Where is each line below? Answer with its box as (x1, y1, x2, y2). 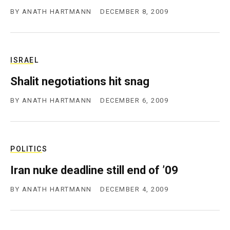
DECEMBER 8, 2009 (100, 8, 168, 15)
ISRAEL (10, 56, 39, 64)
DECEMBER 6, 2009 (100, 97, 168, 104)
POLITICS (10, 145, 47, 153)
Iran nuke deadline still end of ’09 (10, 164, 178, 177)
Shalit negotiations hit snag (10, 75, 149, 88)
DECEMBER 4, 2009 (100, 185, 168, 193)
